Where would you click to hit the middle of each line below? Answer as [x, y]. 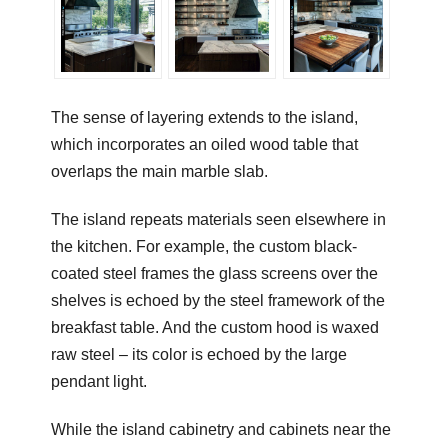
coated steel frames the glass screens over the [214, 273]
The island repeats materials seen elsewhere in [218, 219]
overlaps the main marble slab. [159, 171]
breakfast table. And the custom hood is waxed [214, 327]
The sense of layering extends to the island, [204, 117]
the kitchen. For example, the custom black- [203, 246]
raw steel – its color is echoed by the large [198, 354]
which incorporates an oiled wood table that [204, 144]
